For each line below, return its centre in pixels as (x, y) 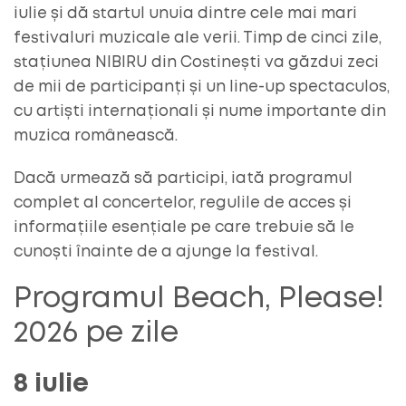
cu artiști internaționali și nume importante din (200, 111)
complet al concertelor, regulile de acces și (183, 203)
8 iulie (51, 384)
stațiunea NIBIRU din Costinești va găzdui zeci (196, 63)
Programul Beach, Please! (199, 299)
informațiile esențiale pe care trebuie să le (184, 227)
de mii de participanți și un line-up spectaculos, (202, 87)
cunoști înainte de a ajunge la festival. (166, 252)
